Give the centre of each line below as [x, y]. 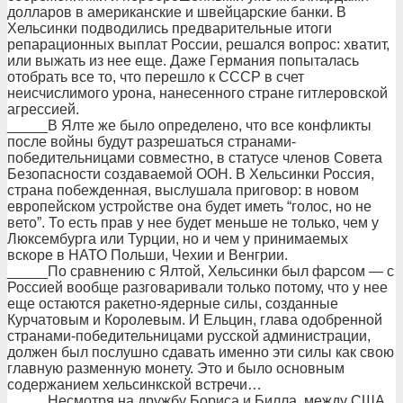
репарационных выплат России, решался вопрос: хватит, [198, 45]
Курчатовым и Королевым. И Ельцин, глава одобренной [195, 320]
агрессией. [43, 109]
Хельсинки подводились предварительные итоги [170, 28]
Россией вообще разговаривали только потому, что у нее [197, 287]
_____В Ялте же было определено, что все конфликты [189, 125]
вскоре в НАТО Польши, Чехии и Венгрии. [148, 255]
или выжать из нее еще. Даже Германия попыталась [183, 61]
